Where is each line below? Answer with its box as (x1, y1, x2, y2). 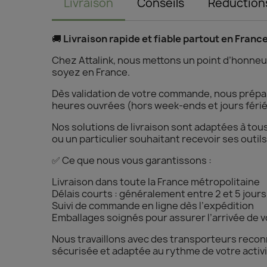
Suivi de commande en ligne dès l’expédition (52, 198, 254, 212)
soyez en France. (52, 65, 131, 79)
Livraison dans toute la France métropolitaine (52, 175, 260, 188)
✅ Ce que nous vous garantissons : (52, 153, 212, 167)
